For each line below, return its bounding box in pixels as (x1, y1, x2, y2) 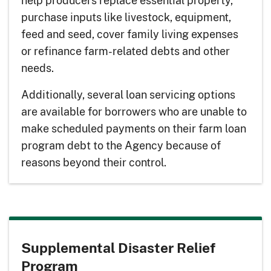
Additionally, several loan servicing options (21, 87, 235, 103)
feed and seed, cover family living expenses (21, 26, 238, 42)
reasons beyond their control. (21, 154, 166, 171)
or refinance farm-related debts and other (21, 43, 230, 59)
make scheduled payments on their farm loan (21, 120, 246, 137)
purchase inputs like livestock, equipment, (21, 9, 231, 25)
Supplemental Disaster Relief (21, 239, 215, 256)
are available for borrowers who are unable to (21, 103, 247, 120)
